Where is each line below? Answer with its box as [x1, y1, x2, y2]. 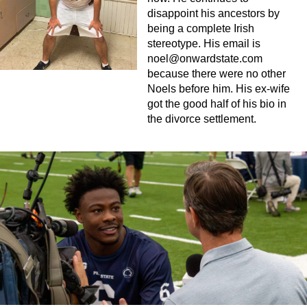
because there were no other [147, 68, 286, 80]
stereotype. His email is [147, 38, 260, 50]
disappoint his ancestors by [147, 8, 280, 20]
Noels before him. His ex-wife [147, 83, 290, 95]
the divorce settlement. [147, 113, 256, 125]
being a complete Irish [147, 23, 254, 35]
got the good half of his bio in [147, 98, 286, 110]
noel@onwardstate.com [147, 53, 262, 65]
